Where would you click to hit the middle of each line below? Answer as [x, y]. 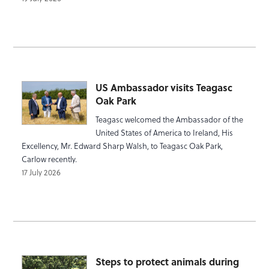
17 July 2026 [41, 172]
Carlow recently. [50, 159]
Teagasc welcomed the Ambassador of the [169, 119]
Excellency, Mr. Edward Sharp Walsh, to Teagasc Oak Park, [122, 146]
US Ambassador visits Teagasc [164, 87]
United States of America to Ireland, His [164, 133]
